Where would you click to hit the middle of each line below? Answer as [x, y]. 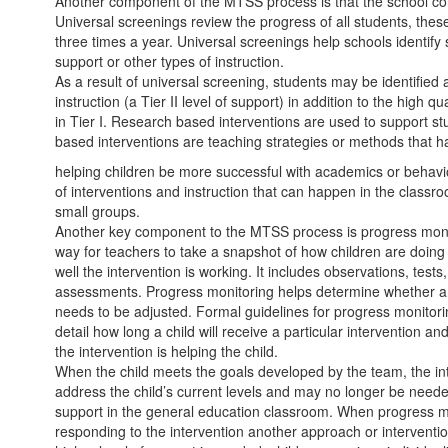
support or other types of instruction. [169, 61]
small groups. [97, 211]
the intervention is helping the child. [166, 351]
